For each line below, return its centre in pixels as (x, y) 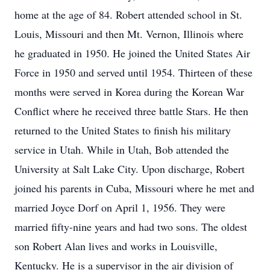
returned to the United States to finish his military (123, 130)
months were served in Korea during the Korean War (129, 92)
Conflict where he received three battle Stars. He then (131, 111)
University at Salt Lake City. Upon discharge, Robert (130, 169)
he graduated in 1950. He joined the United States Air (132, 53)
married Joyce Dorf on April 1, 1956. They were (120, 207)
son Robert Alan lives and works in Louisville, (116, 246)
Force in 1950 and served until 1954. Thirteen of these (133, 72)
